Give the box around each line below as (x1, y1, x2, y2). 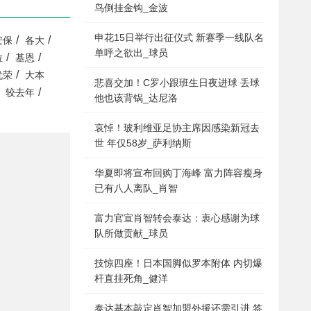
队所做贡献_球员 (94, 228, 168, 239)
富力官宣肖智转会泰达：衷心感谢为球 (94, 212, 260, 224)
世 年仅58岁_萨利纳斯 (94, 137, 192, 149)
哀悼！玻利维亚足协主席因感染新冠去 (94, 122, 260, 133)
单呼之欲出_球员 (94, 47, 168, 58)
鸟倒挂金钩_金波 (94, 2, 168, 13)
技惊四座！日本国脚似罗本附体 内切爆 (94, 258, 262, 269)
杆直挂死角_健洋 (94, 273, 168, 284)
